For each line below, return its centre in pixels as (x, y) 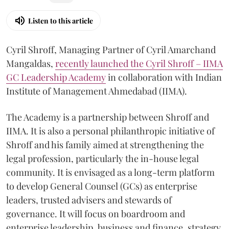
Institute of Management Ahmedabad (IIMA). (97, 91)
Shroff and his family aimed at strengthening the (105, 145)
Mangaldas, (31, 63)
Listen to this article (61, 20)
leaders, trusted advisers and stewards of (89, 200)
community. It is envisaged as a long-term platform (110, 172)
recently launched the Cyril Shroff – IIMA (139, 63)
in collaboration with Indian (164, 77)
